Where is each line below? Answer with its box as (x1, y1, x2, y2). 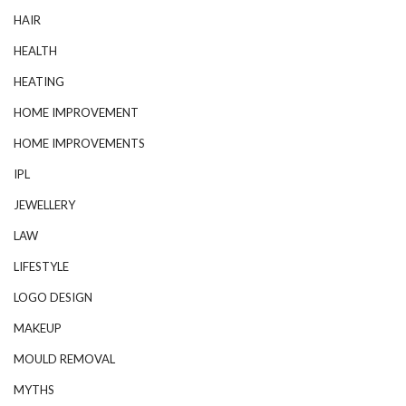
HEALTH (14, 43, 57, 58)
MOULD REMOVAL (14, 351, 115, 366)
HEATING (14, 73, 64, 89)
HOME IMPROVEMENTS (14, 135, 145, 150)
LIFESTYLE (14, 258, 69, 274)
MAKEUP (14, 320, 62, 335)
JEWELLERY (14, 197, 75, 212)
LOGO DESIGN (14, 289, 92, 304)
